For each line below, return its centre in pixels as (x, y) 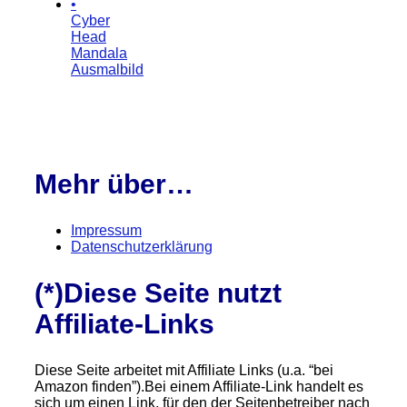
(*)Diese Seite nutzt (158, 293)
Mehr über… (114, 184)
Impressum (106, 231)
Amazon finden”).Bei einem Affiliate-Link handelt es (199, 387)
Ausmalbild (107, 69)
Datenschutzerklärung (142, 247)
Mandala (99, 53)
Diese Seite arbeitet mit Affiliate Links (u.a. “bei (184, 371)
